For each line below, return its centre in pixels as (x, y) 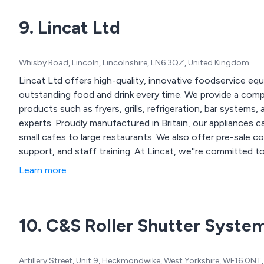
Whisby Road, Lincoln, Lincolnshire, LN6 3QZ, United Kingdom (134, 63)
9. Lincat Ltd (70, 28)
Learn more (43, 170)
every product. (49, 166)
